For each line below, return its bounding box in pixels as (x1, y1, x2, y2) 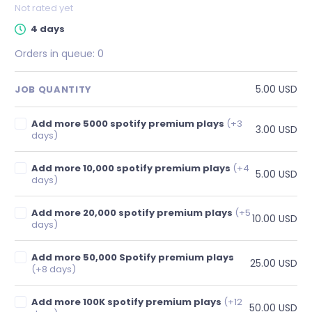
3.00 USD (256, 122, 297, 136)
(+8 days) (31, 263, 77, 276)
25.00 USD (250, 256, 297, 270)
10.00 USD (252, 211, 297, 226)
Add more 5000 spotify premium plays (31, 117, 227, 130)
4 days (31, 22, 65, 36)
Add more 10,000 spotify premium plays (31, 162, 233, 175)
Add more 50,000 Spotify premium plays (31, 251, 235, 264)
